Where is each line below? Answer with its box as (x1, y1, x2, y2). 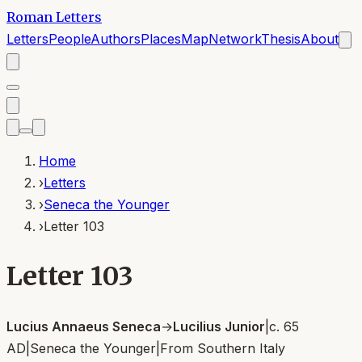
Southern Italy (197, 339, 285, 356)
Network (208, 31, 261, 47)
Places (141, 31, 181, 47)
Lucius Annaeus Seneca (6, 318, 161, 335)
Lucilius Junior (173, 318, 265, 335)
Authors (90, 31, 141, 47)
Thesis (261, 31, 301, 47)
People (48, 31, 90, 47)
